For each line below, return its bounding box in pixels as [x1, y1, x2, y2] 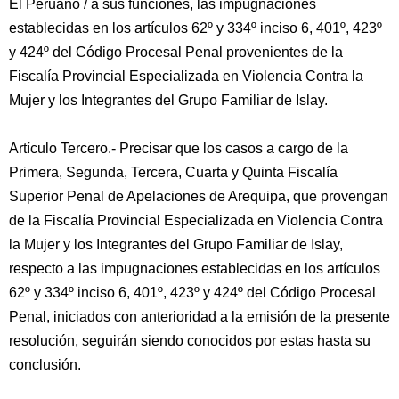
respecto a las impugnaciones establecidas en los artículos [9, 261, 380, 276]
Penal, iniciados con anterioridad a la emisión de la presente [9, 309, 390, 324]
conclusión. [9, 357, 81, 372]
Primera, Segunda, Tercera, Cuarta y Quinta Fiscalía [9, 165, 338, 180]
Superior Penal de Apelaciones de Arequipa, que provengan [9, 189, 388, 204]
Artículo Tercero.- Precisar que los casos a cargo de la [9, 141, 348, 156]
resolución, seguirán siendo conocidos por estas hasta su [9, 333, 370, 348]
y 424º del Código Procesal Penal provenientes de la [9, 45, 343, 60]
